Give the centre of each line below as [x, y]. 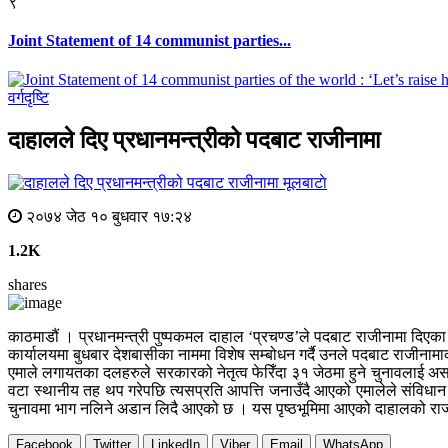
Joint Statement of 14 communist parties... [149, 41]
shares [27, 285]
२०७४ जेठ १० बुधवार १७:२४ [107, 217]
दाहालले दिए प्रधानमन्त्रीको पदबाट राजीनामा [194, 140]
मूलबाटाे [305, 183]
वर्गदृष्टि [28, 98]
